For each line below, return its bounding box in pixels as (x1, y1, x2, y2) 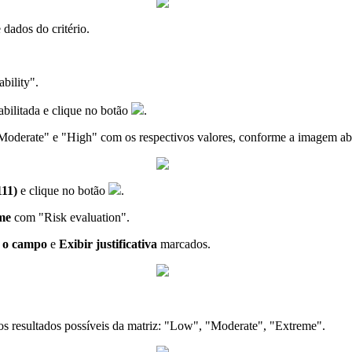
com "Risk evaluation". (11, 211, 130, 225)
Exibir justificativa (59, 237, 157, 251)
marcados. (157, 237, 211, 251)
